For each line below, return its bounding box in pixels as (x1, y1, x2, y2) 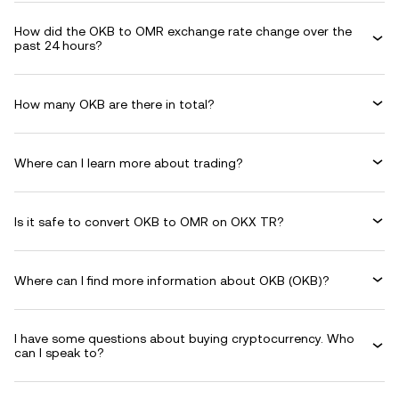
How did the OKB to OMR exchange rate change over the (14, 24, 352, 38)
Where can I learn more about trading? (14, 155, 243, 170)
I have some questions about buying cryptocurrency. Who (14, 331, 354, 346)
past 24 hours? (14, 38, 102, 53)
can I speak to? (14, 346, 104, 360)
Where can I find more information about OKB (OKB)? (14, 273, 330, 288)
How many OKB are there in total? (14, 96, 215, 111)
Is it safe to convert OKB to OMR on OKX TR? (14, 214, 284, 229)
